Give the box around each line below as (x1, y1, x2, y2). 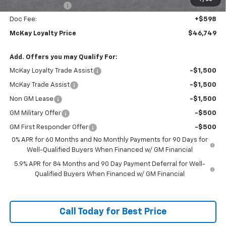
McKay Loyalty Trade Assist (9, 67, 93, 74)
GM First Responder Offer (9, 124, 88, 131)
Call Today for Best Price (60, 207, 166, 216)
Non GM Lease (9, 95, 53, 102)
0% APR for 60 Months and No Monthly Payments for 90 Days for (12, 136, 208, 143)
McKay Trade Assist (9, 81, 70, 88)
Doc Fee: (9, 16, 37, 23)
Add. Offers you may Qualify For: (9, 53, 118, 61)
